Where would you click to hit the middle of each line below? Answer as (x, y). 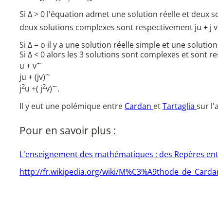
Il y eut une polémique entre (72, 106)
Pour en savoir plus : (68, 130)
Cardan (139, 106)
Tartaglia (180, 106)
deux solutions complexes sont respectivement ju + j (116, 27)
